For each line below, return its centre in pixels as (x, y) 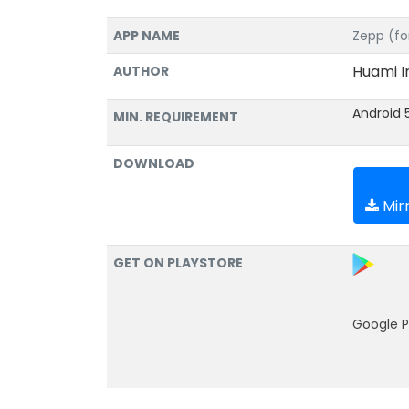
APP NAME (147, 36)
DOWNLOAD (154, 163)
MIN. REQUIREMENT (176, 117)
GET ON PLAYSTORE (178, 263)
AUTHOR (141, 71)
